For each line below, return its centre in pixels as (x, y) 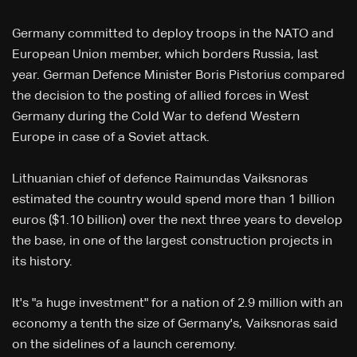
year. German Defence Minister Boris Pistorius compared (178, 76)
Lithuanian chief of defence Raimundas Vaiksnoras (160, 180)
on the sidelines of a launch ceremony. (124, 345)
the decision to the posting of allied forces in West (161, 97)
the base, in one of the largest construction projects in (172, 242)
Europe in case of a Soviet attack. (111, 138)
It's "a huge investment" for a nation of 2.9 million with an (177, 304)
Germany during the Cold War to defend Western (156, 118)
